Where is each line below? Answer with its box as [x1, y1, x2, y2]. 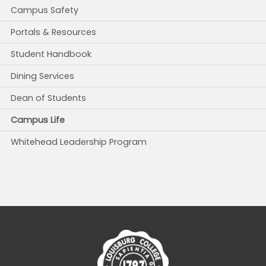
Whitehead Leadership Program [11, 136, 147, 148]
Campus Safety [11, 4, 78, 17]
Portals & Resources [11, 26, 96, 39]
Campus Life [11, 114, 65, 126]
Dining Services [11, 70, 74, 83]
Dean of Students [11, 92, 86, 104]
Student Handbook [11, 48, 91, 61]
